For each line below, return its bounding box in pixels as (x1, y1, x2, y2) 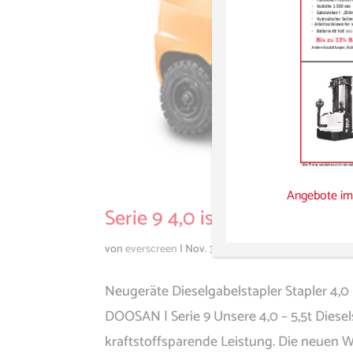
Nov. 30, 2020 (184, 240, 250, 258)
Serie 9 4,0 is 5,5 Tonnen (104, 201, 314, 236)
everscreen (124, 240, 177, 258)
